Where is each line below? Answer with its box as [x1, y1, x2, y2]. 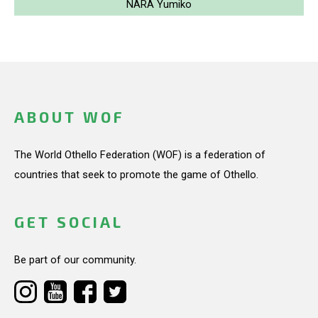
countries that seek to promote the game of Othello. [14, 168, 258, 181]
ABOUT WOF [14, 108, 124, 126]
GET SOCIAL [14, 213, 124, 231]
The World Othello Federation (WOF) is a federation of [14, 148, 265, 161]
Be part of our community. [14, 253, 136, 267]
